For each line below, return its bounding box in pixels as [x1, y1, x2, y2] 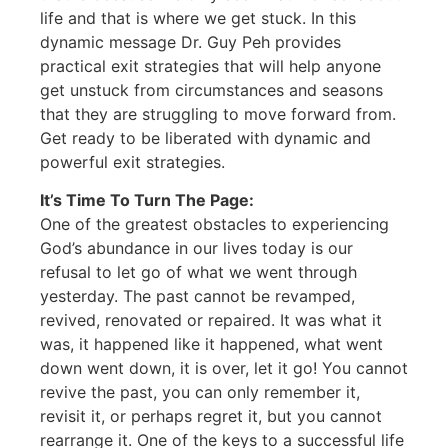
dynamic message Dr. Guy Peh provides [40, 31, 341, 52]
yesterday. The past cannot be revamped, [40, 286, 355, 307]
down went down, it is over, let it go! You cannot [40, 358, 408, 379]
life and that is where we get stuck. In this [40, 7, 356, 28]
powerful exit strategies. [40, 151, 225, 172]
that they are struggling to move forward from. [40, 103, 396, 124]
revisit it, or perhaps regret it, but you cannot [40, 406, 382, 427]
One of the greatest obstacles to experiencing [40, 214, 389, 235]
